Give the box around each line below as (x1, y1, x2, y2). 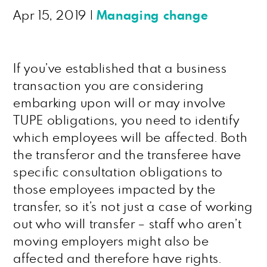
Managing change (96, 10, 209, 22)
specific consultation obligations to (13, 166, 223, 179)
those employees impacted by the (13, 184, 216, 196)
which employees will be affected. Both (13, 132, 248, 144)
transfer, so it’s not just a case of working (13, 201, 253, 213)
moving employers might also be (13, 235, 209, 248)
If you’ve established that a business (13, 63, 227, 75)
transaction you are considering (13, 80, 204, 92)
